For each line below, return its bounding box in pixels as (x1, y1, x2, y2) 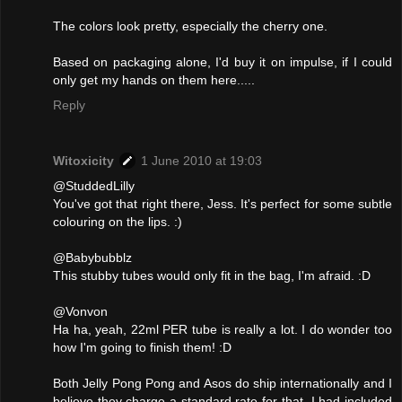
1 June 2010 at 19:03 (141, 153, 262, 169)
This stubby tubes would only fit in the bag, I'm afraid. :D (53, 268, 371, 284)
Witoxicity (53, 153, 114, 169)
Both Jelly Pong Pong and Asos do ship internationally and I (53, 376, 392, 391)
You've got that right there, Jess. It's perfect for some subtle (53, 197, 392, 212)
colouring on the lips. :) (53, 214, 182, 230)
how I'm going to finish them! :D (53, 340, 232, 355)
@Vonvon (53, 304, 108, 319)
